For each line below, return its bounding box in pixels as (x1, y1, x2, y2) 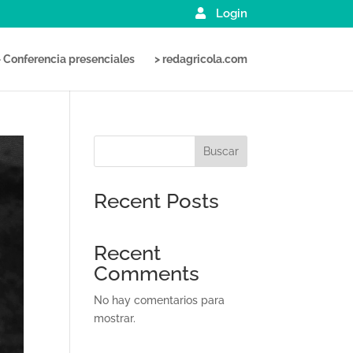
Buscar (203, 145, 239, 158)
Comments (94, 262, 200, 285)
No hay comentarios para (94, 294, 225, 307)
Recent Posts (94, 189, 220, 213)
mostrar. (94, 312, 136, 325)
